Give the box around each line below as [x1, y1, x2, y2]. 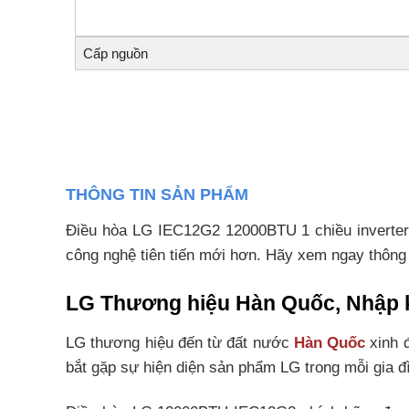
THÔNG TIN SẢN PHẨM [66, 184, 248, 204]
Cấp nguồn [83, 46, 148, 62]
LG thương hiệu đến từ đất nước [66, 334, 294, 352]
